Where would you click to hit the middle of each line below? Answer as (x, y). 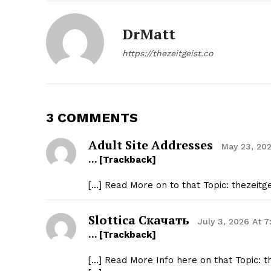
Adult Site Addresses (151, 145)
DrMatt (149, 34)
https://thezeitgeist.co (168, 54)
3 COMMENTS (92, 118)
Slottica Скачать (139, 220)
